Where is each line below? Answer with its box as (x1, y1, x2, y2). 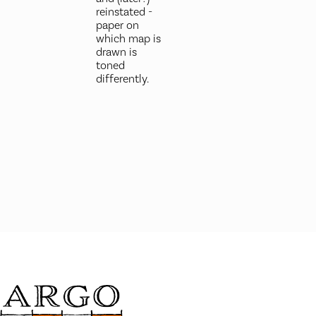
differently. (95, 72, 149, 86)
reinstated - (95, 5, 152, 19)
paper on (95, 18, 139, 32)
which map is (95, 32, 161, 46)
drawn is (95, 45, 137, 59)
